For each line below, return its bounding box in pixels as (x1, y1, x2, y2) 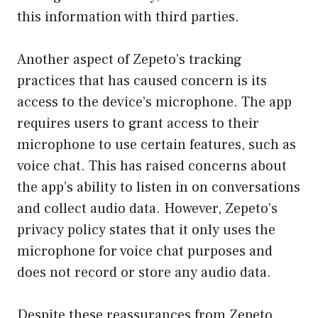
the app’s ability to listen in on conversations (17, 177, 300, 197)
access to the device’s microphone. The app (17, 92, 292, 111)
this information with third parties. (17, 7, 239, 26)
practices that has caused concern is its (17, 71, 267, 90)
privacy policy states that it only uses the (17, 220, 275, 239)
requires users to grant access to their (17, 114, 259, 133)
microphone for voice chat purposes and (17, 241, 273, 261)
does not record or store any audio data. (17, 263, 271, 282)
